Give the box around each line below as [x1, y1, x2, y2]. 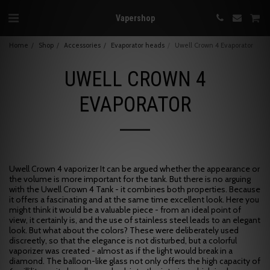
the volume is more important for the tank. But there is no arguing [9, 174, 251, 184]
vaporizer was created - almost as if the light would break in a [9, 245, 233, 256]
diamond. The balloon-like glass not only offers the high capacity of [9, 256, 260, 266]
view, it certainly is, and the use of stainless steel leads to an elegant [9, 215, 260, 225]
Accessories [64, 41, 101, 49]
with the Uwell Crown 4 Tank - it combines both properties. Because [9, 184, 260, 195]
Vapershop [115, 13, 155, 23]
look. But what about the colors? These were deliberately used [9, 225, 239, 236]
